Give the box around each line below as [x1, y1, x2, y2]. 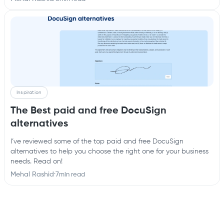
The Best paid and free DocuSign [10, 106, 166, 116]
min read [59, 171, 85, 178]
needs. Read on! [10, 158, 62, 165]
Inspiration [16, 89, 42, 95]
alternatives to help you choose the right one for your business [10, 148, 208, 155]
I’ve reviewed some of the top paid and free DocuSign [10, 138, 183, 145]
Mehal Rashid [10, 171, 54, 178]
